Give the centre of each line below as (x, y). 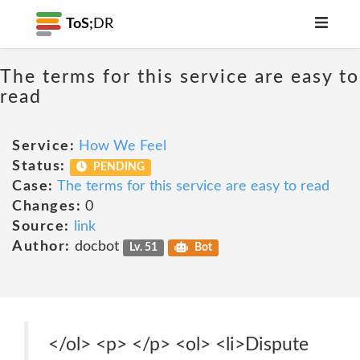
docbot (96, 247)
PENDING (118, 167)
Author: (41, 247)
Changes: (47, 207)
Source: (41, 227)
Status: (39, 166)
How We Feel (123, 146)
